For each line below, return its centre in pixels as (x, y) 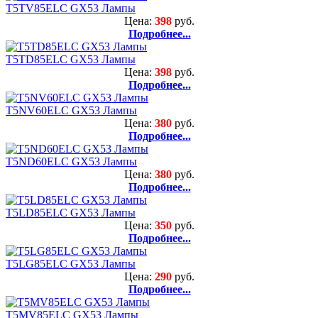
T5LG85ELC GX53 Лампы (71, 263)
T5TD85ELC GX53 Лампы (71, 59)
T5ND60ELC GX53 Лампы (71, 161)
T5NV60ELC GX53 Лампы (71, 110)
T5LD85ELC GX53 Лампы (71, 212)
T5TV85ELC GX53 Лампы (71, 8)
